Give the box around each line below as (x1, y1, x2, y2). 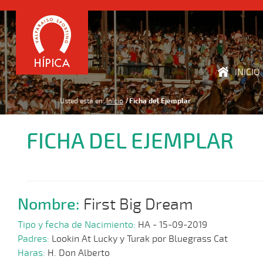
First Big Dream (83, 194, 193, 214)
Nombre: (18, 194, 83, 214)
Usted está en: (60, 97, 104, 105)
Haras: (18, 247, 48, 259)
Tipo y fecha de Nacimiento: (18, 219, 138, 231)
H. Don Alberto (48, 247, 110, 259)
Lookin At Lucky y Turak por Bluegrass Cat (52, 233, 228, 245)
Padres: (18, 233, 52, 245)
